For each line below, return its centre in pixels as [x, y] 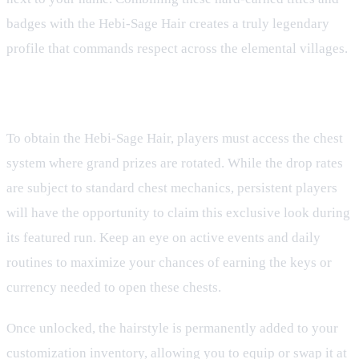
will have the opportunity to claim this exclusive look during [178, 212]
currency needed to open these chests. [114, 287]
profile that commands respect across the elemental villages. [177, 48]
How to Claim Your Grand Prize [129, 99]
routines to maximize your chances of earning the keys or [169, 262]
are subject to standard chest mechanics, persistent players [172, 188]
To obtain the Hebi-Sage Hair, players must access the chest [175, 138]
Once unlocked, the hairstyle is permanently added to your [172, 328]
